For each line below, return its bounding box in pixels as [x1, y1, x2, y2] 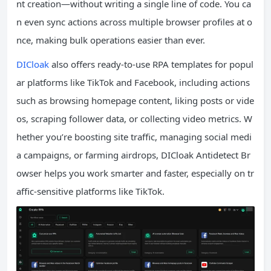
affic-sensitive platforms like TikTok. [16, 184, 165, 197]
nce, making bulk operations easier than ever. [16, 33, 207, 46]
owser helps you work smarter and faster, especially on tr [16, 166, 254, 179]
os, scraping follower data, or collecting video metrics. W [16, 112, 252, 125]
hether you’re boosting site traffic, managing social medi [16, 130, 252, 143]
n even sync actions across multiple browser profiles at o [16, 15, 252, 28]
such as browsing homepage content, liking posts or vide [16, 94, 254, 106]
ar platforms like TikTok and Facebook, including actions [16, 76, 250, 88]
